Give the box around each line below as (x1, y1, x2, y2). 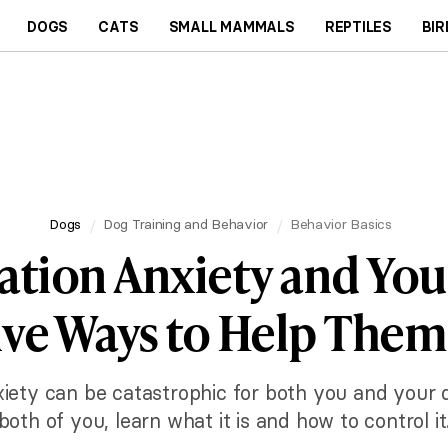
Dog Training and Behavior (102, 214, 269, 233)
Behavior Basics (289, 214, 392, 233)
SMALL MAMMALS (168, 17, 295, 36)
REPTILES (324, 17, 393, 36)
